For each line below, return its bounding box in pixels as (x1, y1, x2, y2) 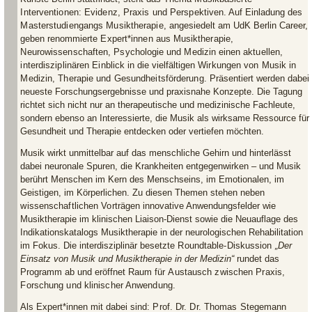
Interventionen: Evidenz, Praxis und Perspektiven (20, 7, 224, 17)
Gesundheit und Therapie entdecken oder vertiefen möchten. (20, 126, 265, 136)
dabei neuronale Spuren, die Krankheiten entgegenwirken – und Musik (20, 161, 302, 171)
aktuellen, (243, 47, 283, 57)
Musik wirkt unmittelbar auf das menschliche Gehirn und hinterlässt (20, 148, 292, 158)
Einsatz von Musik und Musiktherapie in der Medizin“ (20, 253, 237, 264)
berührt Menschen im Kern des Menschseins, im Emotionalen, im (20, 174, 285, 185)
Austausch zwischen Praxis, (168, 267, 286, 277)
